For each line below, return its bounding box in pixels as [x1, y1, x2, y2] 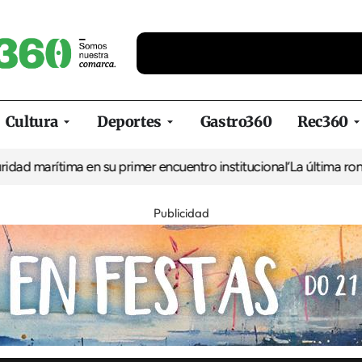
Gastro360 [200, 112, 272, 131]
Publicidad [153, 205, 209, 221]
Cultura [5, 112, 59, 131]
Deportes [97, 112, 162, 131]
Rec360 [297, 112, 348, 131]
